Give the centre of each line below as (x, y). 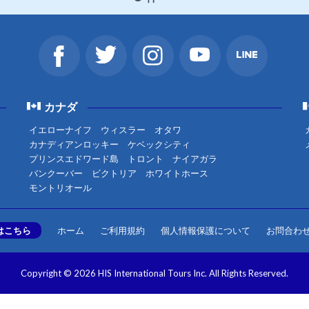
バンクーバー (56, 173)
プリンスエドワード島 (73, 159)
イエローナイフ (60, 130)
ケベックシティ (159, 144)
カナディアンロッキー (73, 144)
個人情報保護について (205, 230)
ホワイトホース (177, 173)
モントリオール (60, 188)
